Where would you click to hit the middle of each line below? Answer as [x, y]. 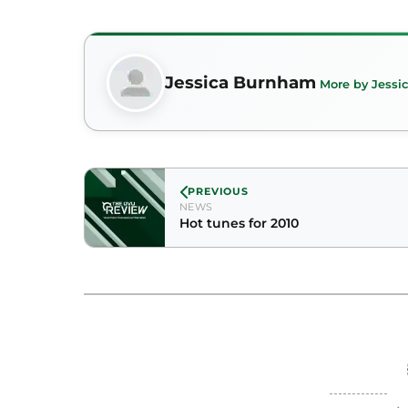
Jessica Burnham [240, 82]
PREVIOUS [219, 191]
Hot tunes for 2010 [239, 223]
